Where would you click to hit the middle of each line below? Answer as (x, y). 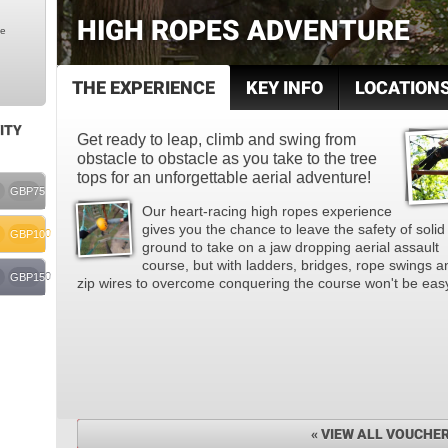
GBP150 (30, 277)
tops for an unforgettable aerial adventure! (224, 177)
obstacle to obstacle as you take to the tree (227, 158)
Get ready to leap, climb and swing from (216, 139)
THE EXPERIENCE (143, 87)
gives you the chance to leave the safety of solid (293, 229)
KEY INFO (284, 87)
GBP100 (30, 234)
